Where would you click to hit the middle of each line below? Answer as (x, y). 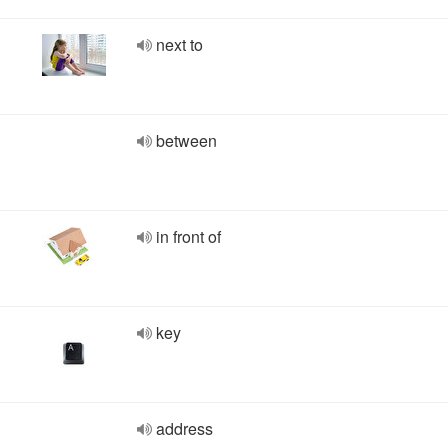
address (184, 428)
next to (179, 44)
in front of (188, 236)
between (186, 140)
